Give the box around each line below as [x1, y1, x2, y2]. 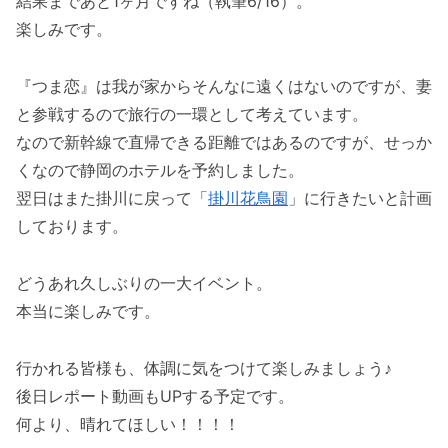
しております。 [16, 216, 128, 237]
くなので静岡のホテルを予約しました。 [16, 160, 304, 181]
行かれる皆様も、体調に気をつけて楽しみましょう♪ [16, 357, 392, 378]
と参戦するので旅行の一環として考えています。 [16, 104, 368, 125]
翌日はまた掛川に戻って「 [16, 188, 208, 209]
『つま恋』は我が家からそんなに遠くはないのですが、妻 [16, 76, 432, 97]
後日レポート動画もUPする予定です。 [16, 385, 294, 406]
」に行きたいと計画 [288, 188, 432, 209]
